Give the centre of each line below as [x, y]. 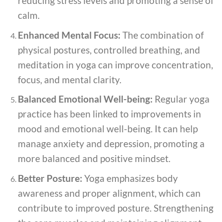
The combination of [162, 35]
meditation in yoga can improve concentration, [115, 64]
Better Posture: [50, 178]
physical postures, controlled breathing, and [109, 50]
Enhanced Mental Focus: [69, 35]
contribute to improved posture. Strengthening [115, 208]
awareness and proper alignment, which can [109, 193]
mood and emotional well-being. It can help [108, 129]
